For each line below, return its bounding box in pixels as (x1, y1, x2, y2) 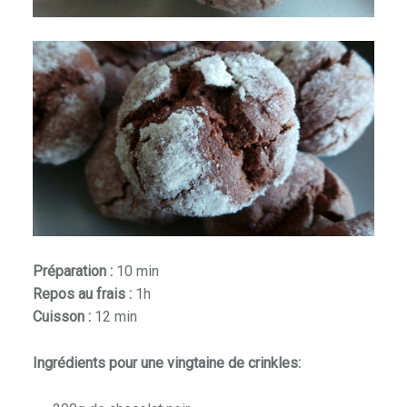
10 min (115, 263, 159, 281)
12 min (94, 308, 137, 326)
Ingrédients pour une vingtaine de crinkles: (32, 354, 301, 372)
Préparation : (32, 263, 116, 281)
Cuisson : (32, 308, 94, 326)
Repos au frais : (32, 285, 135, 303)
